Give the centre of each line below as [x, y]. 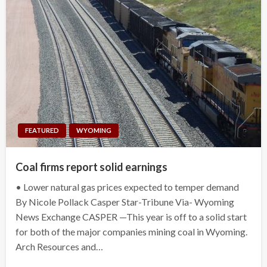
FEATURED [42, 130]
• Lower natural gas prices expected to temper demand [127, 187]
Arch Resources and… [59, 246]
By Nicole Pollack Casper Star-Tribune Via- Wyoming [125, 201]
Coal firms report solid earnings [91, 167]
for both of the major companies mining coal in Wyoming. [132, 231]
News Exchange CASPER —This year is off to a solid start [131, 216]
